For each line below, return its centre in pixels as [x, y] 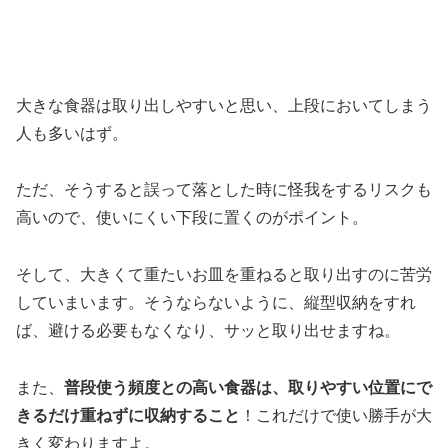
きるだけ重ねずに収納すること [128, 415]
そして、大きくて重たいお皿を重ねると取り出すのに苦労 [224, 275]
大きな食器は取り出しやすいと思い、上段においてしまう [224, 105]
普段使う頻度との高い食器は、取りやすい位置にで [248, 387]
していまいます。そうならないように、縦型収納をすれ [216, 303]
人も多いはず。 [72, 133]
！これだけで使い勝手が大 [336, 415]
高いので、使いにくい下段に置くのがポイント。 [192, 218]
